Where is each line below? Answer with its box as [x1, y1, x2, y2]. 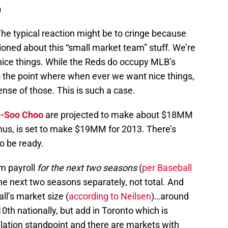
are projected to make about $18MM [43, 109, 193, 121]
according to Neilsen [69, 191, 151, 202]
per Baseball [142, 162, 192, 174]
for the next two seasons [37, 162, 137, 174]
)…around [151, 191, 189, 202]
